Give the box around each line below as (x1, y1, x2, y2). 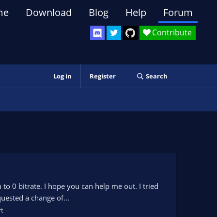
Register (89, 72, 116, 80)
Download (26, 6, 72, 19)
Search (145, 72, 168, 80)
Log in (53, 72, 72, 80)
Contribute (152, 27, 192, 38)
